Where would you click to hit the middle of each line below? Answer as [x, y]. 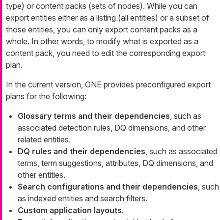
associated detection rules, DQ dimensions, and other [112, 128]
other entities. [41, 175]
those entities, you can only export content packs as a [102, 30]
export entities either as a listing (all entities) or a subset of [108, 18]
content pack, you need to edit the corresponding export [106, 53]
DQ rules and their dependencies [82, 151]
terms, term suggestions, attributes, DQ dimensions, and [115, 163]
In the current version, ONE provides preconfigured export [108, 85]
